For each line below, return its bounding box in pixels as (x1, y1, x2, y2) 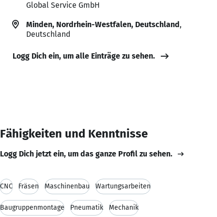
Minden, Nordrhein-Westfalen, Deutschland (26, 19, 180, 29)
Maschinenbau (45, 182, 90, 190)
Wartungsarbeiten (95, 182, 151, 190)
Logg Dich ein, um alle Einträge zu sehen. (13, 51, 155, 61)
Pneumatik (70, 203, 103, 212)
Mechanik (109, 203, 139, 212)
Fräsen (18, 182, 39, 190)
